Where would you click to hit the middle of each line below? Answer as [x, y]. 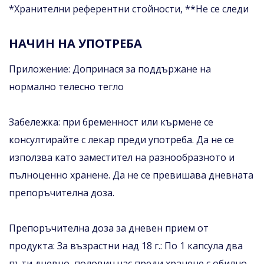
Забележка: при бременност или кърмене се [111, 122]
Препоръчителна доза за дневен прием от [109, 228]
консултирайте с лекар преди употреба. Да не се [121, 139]
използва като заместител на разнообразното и [122, 157]
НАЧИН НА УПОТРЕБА [75, 43]
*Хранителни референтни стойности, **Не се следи [129, 9]
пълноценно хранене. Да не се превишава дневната [131, 175]
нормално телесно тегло [66, 86]
